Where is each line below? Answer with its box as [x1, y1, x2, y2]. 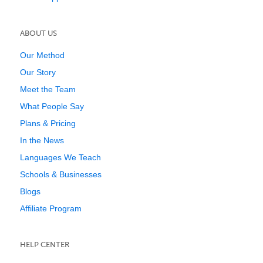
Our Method [20, 50, 65, 60]
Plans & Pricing [20, 119, 76, 128]
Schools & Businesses [20, 170, 102, 179]
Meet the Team [20, 85, 76, 94]
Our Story [20, 68, 56, 77]
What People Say [20, 102, 84, 111]
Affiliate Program [20, 204, 82, 213]
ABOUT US [20, 29, 57, 38]
